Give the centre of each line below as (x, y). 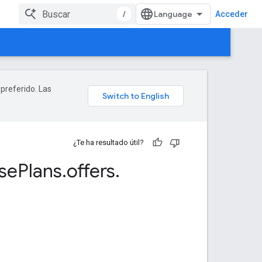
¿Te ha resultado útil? (108, 142)
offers (91, 171)
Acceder (232, 14)
